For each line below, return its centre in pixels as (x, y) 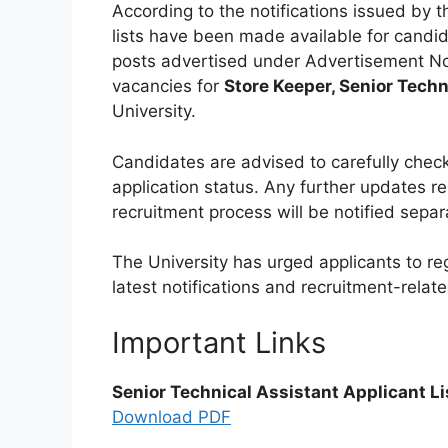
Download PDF (171, 416)
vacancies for (168, 86)
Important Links (219, 342)
